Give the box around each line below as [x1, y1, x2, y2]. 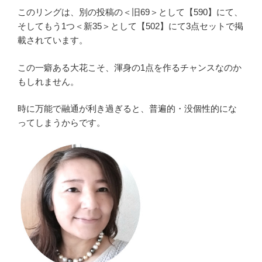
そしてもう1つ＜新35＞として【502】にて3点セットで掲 [18, 21, 243, 32]
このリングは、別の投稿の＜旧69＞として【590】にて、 [18, 7, 243, 18]
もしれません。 [18, 76, 79, 87]
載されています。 [18, 35, 88, 46]
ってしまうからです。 [18, 118, 105, 128]
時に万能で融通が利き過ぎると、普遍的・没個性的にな [18, 104, 237, 114]
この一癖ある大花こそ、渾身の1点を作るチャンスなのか [18, 62, 242, 73]
